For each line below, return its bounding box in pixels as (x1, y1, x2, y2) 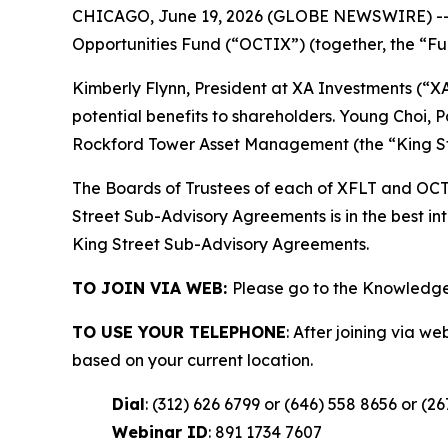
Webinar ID (112, 422, 208, 442)
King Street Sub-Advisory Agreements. (72, 234, 369, 254)
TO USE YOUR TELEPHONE (72, 322, 286, 342)
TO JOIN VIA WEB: (72, 278, 232, 298)
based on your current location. (72, 350, 313, 370)
